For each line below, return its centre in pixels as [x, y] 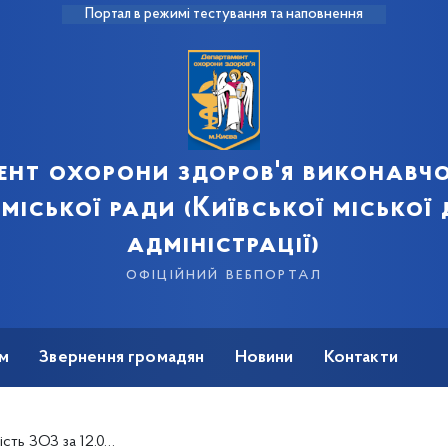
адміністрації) [224, 245]
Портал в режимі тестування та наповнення [224, 14]
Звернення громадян [122, 358]
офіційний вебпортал [224, 274]
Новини [264, 358]
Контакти [361, 358]
